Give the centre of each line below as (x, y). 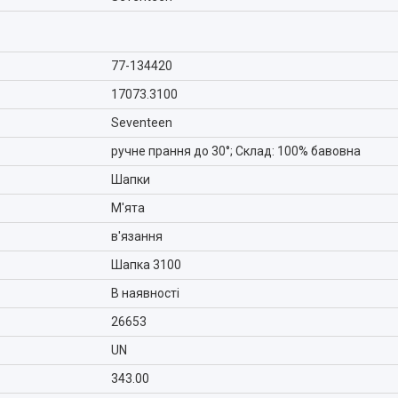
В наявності (145, 293)
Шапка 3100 (146, 265)
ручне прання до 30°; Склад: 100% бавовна (236, 151)
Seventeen (142, 123)
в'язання (137, 236)
